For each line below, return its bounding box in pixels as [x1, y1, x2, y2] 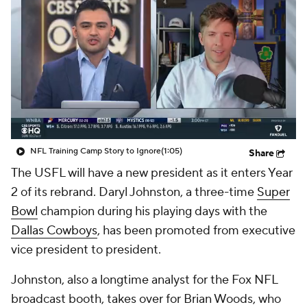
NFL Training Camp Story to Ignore [30, 146, 161, 156]
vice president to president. [11, 242, 164, 258]
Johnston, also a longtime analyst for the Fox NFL [11, 272, 278, 288]
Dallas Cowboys [11, 223, 97, 238]
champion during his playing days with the [38, 204, 267, 219]
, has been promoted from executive [97, 223, 295, 238]
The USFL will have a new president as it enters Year [11, 165, 293, 181]
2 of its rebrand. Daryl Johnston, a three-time [11, 184, 257, 200]
